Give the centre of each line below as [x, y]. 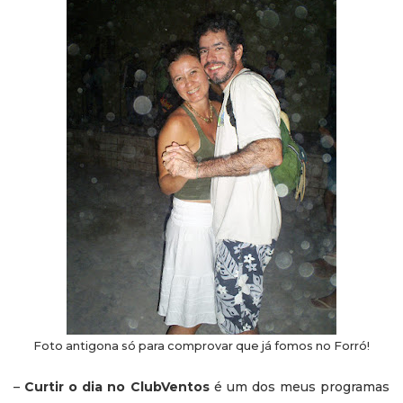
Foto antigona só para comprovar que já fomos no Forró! [201, 345]
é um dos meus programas [300, 386]
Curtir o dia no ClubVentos [117, 386]
